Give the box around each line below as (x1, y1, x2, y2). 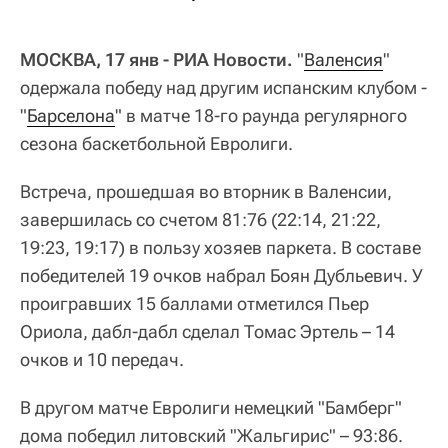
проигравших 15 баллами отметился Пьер (20, 292, 369, 314)
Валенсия (304, 48, 383, 70)
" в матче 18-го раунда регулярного (115, 104, 407, 126)
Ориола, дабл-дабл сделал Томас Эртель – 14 (20, 320, 395, 342)
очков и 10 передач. (20, 348, 184, 370)
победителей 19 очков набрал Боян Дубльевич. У (20, 264, 423, 286)
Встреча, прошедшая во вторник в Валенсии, (20, 180, 392, 202)
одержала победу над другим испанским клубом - (20, 76, 427, 98)
